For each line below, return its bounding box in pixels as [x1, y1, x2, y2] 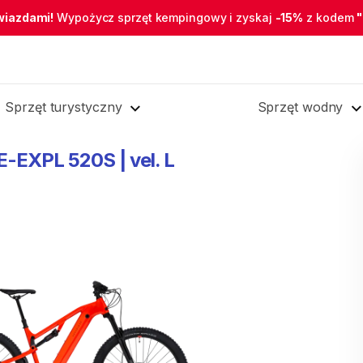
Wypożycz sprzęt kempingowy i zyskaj [53, 11, 275, 24]
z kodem [303, 11, 357, 24]
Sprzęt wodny [257, 99, 344, 115]
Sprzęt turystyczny [5, 99, 122, 115]
